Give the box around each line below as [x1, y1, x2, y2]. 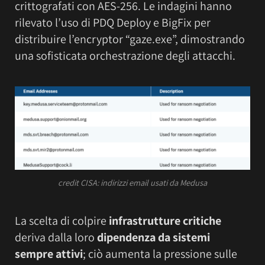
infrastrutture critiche [109, 212, 221, 228]
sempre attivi [15, 245, 83, 261]
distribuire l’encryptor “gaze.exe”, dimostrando [15, 31, 245, 47]
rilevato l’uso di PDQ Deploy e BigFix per [15, 15, 211, 31]
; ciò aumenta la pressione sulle [83, 245, 237, 261]
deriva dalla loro [15, 229, 97, 245]
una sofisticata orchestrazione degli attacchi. [15, 48, 235, 64]
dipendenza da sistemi [97, 229, 210, 245]
